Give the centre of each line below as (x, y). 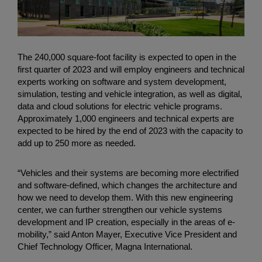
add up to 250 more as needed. (77, 143)
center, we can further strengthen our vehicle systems (120, 210)
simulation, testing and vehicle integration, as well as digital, (130, 94)
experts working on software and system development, (122, 82)
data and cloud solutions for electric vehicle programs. (120, 106)
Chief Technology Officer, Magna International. (105, 247)
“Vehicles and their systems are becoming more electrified (128, 173)
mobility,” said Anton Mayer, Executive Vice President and (127, 235)
